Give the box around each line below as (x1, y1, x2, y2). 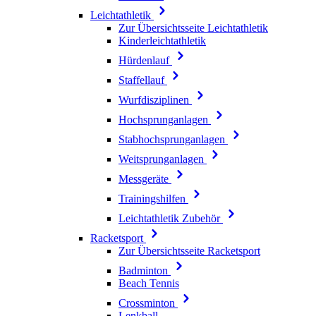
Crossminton (119, 297, 178, 309)
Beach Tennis (119, 277, 179, 289)
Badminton (119, 265, 171, 276)
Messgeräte (119, 173, 171, 185)
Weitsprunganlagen (119, 153, 207, 165)
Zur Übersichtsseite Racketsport (119, 245, 260, 257)
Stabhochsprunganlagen (119, 133, 228, 145)
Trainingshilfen (119, 193, 188, 205)
